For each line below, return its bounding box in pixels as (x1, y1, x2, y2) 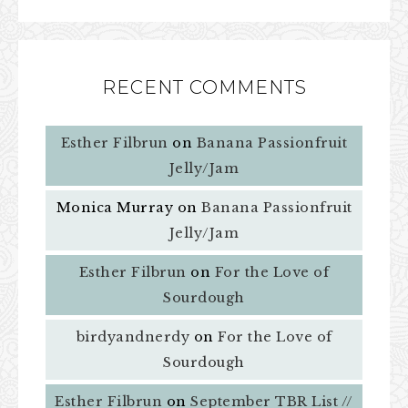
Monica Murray (56, 199, 173, 216)
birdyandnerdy (76, 328, 189, 345)
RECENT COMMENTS (101, 76, 307, 98)
